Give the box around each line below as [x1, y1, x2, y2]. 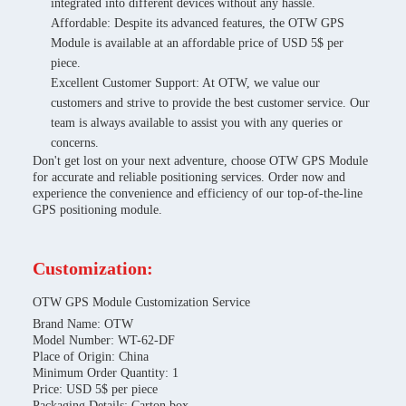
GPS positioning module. [33, 203, 162, 217]
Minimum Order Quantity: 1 [33, 366, 179, 380]
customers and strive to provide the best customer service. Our [51, 96, 370, 110]
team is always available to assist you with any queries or [51, 116, 343, 130]
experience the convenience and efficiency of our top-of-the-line [33, 187, 362, 200]
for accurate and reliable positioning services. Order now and [33, 170, 345, 184]
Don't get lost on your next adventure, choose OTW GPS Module [33, 154, 368, 168]
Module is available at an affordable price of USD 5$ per [51, 36, 343, 50]
